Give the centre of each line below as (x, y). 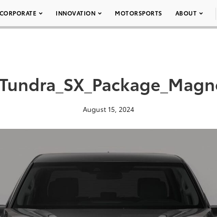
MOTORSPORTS (139, 13)
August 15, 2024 (108, 109)
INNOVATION (76, 13)
